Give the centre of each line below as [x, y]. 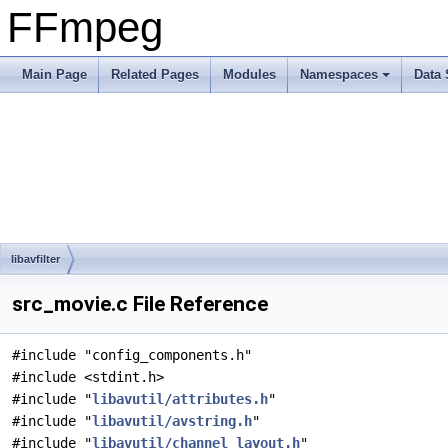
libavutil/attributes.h [180, 399]
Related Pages [155, 74]
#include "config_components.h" [132, 355]
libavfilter [35, 259]
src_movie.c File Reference [140, 304]
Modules [249, 74]
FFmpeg [85, 27]
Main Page [54, 74]
